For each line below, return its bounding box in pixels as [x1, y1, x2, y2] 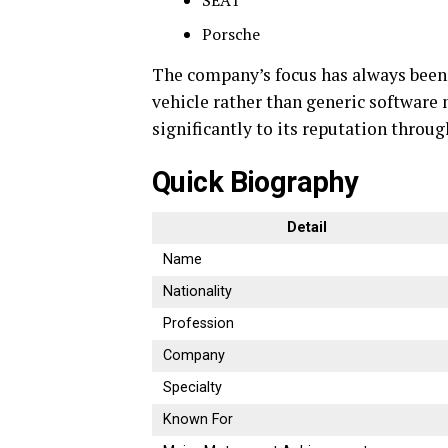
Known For [163, 411, 234, 429]
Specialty [163, 379, 223, 397]
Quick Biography [152, 165, 359, 200]
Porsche [202, 23, 260, 46]
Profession [163, 315, 235, 333]
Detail [287, 219, 327, 237]
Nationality [163, 283, 233, 301]
